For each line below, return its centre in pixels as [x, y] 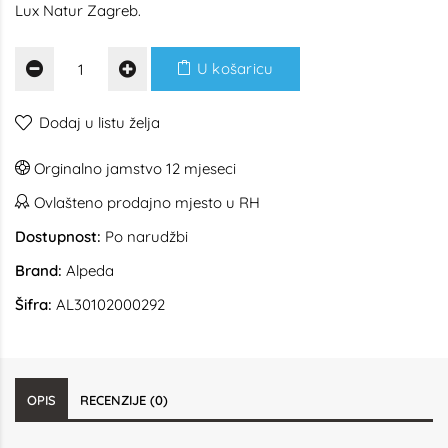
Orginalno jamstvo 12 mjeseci [133, 168]
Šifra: [33, 304]
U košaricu [233, 68]
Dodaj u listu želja [99, 122]
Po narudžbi [144, 236]
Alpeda [90, 270]
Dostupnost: [58, 236]
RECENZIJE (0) [124, 400]
